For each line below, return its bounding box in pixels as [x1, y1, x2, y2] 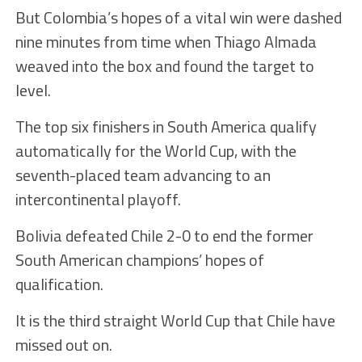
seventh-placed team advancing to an [15, 162, 271, 188]
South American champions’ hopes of [15, 247, 264, 273]
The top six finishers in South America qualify [15, 114, 317, 140]
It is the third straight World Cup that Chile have [15, 308, 335, 334]
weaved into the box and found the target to [15, 53, 314, 79]
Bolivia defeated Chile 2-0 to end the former [15, 223, 314, 249]
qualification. [15, 271, 103, 297]
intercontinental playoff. [15, 187, 181, 213]
